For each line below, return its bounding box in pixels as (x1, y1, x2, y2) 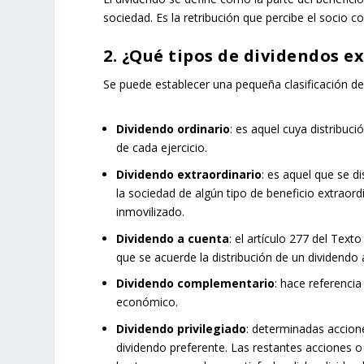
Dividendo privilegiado (116, 321, 247, 337)
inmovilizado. (116, 203, 185, 219)
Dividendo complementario (116, 275, 275, 292)
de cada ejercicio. (116, 139, 208, 155)
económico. (116, 294, 179, 310)
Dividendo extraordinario (116, 166, 262, 182)
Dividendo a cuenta (116, 230, 230, 246)
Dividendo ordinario (116, 120, 231, 136)
